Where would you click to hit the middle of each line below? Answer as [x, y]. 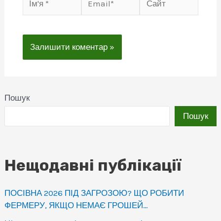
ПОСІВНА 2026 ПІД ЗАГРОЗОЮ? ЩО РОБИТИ [94, 193]
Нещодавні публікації [93, 166]
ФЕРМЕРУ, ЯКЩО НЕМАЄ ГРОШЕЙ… [76, 205]
